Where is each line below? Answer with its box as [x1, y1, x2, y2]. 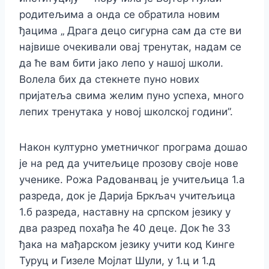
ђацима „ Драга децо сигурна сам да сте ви [19, 25, 241, 37]
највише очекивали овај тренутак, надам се [19, 41, 241, 53]
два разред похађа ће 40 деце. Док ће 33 [19, 222, 231, 235]
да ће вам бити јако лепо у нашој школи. [19, 57, 223, 70]
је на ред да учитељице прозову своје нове [19, 157, 238, 170]
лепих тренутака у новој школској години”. [19, 106, 233, 118]
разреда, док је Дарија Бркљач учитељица [19, 190, 235, 202]
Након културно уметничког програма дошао [19, 141, 247, 154]
